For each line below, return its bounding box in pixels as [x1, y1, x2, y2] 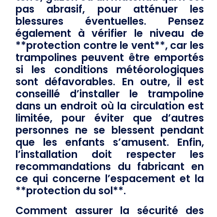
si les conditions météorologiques [15, 62, 204, 77]
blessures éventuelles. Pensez [15, 14, 204, 28]
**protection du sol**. [15, 183, 126, 198]
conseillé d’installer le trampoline [15, 86, 204, 101]
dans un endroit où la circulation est [15, 98, 204, 113]
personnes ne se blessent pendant [15, 123, 204, 137]
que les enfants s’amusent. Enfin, [15, 135, 204, 149]
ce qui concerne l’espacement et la [15, 171, 204, 186]
